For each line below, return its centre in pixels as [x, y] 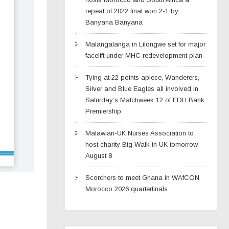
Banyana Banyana [114, 22]
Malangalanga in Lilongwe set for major [145, 44]
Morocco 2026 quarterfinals [127, 189]
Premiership [103, 111]
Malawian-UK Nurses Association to [140, 133]
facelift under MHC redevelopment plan [144, 55]
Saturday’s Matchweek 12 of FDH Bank [145, 100]
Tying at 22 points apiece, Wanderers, [142, 77]
